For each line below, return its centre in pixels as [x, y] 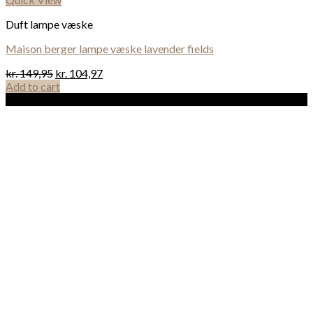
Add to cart [33, 86]
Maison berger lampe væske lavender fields [110, 48]
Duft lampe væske [49, 24]
